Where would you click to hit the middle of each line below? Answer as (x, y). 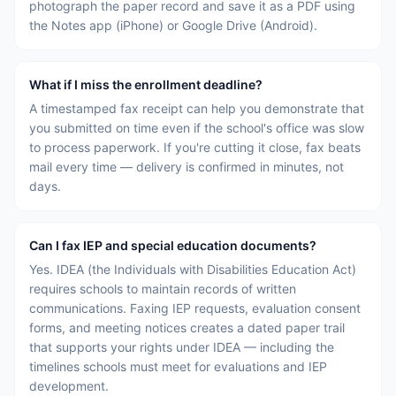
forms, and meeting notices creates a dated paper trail (187, 327)
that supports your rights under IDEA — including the (182, 347)
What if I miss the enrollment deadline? (146, 84)
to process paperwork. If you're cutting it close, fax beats (195, 147)
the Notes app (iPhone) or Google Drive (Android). (173, 25)
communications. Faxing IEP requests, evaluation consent (195, 308)
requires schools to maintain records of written (163, 289)
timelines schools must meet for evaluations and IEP (178, 366)
